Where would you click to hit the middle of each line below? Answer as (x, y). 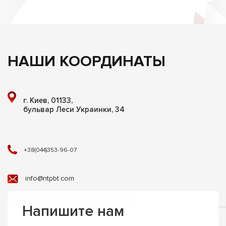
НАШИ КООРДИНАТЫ (87, 61)
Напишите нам (73, 211)
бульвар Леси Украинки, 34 (74, 109)
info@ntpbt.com (50, 178)
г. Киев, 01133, (48, 100)
